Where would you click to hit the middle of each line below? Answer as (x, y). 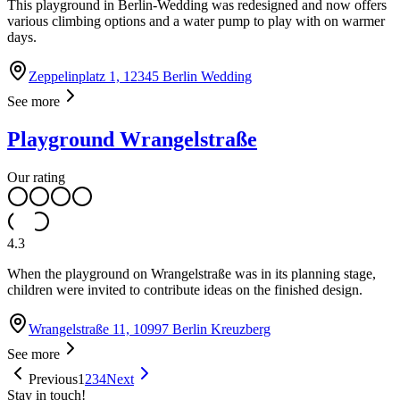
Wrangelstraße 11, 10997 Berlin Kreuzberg (150, 329)
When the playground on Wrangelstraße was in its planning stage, (192, 274)
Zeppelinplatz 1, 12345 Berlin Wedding (140, 77)
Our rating (36, 178)
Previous (53, 379)
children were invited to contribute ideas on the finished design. (185, 290)
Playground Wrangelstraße (132, 140)
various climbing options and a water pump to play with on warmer (196, 21)
